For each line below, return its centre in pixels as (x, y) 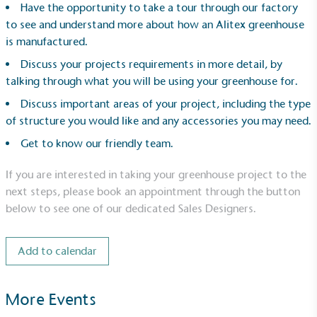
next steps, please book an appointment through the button (153, 191)
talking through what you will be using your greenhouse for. (152, 81)
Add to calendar (57, 250)
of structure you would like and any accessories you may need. (158, 120)
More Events (51, 299)
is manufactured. (47, 41)
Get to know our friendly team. (97, 143)
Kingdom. (62, 153)
